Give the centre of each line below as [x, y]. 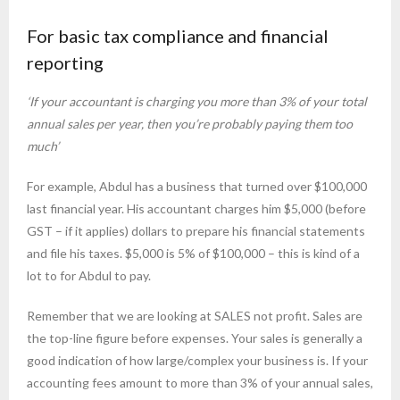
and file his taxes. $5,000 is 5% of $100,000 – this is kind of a [193, 253]
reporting [65, 62]
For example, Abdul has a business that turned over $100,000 [197, 186]
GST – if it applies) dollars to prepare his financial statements [196, 230]
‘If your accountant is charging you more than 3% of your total [197, 101]
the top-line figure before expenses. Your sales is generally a [195, 337]
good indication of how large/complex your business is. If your [197, 360]
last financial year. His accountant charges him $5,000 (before [196, 208]
